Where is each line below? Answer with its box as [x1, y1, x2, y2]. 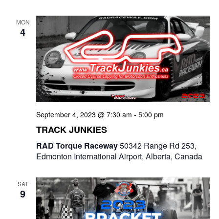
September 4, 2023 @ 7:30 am [36, 109, 132, 119]
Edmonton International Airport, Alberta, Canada [36, 151, 202, 162]
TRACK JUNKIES [36, 123, 107, 136]
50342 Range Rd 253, [119, 140, 197, 151]
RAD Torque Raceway [36, 140, 120, 151]
